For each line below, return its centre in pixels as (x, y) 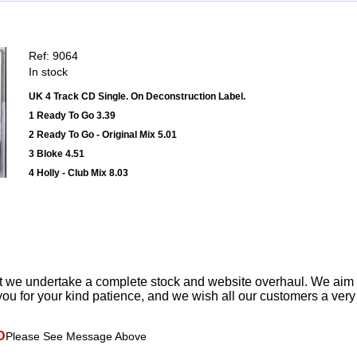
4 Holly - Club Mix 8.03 (78, 173)
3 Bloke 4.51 (57, 154)
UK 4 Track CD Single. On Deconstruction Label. (137, 97)
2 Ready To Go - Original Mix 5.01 (103, 135)
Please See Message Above (76, 337)
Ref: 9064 (53, 56)
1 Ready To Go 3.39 (72, 116)
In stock (48, 72)
